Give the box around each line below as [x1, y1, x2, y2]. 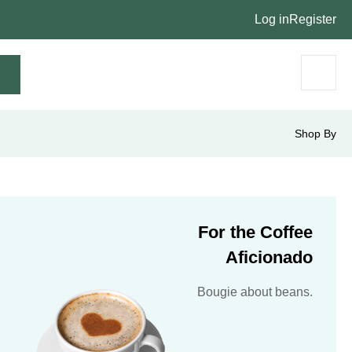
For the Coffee [198, 222, 313, 242]
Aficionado [225, 247, 313, 267]
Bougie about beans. [197, 285, 313, 299]
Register [289, 13, 336, 26]
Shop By [295, 127, 336, 140]
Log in [255, 13, 289, 26]
